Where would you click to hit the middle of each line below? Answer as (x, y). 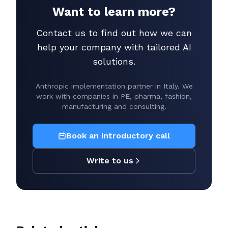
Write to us (110, 161)
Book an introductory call (118, 136)
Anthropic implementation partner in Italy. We (114, 86)
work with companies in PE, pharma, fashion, (114, 96)
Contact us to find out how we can (114, 33)
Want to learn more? (114, 12)
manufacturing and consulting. (114, 106)
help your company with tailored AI (114, 47)
